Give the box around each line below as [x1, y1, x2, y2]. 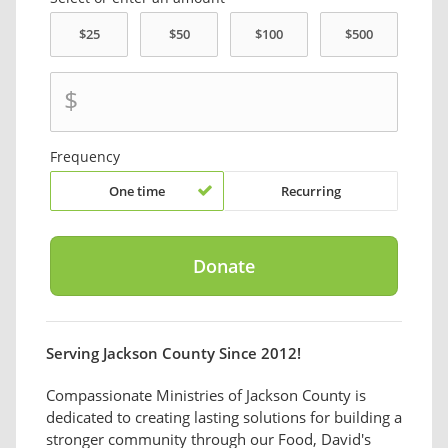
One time [109, 182, 166, 201]
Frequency [50, 147, 121, 167]
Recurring [280, 182, 341, 201]
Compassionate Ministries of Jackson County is [46, 385, 366, 406]
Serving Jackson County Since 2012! [46, 343, 301, 364]
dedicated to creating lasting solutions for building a [46, 407, 402, 428]
